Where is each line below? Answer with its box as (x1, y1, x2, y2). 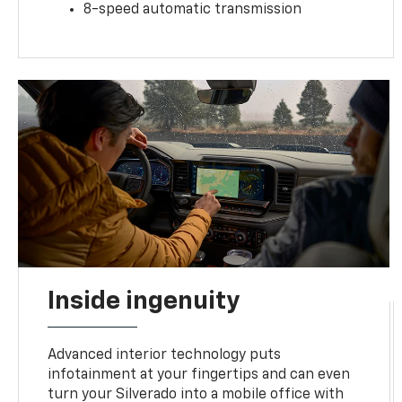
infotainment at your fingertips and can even (48, 368, 351, 383)
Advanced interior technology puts (48, 348, 282, 363)
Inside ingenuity (48, 289, 240, 315)
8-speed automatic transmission (83, 3, 302, 18)
